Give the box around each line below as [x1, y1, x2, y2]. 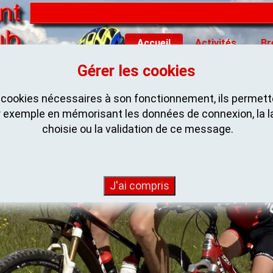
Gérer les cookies [77, 62, 196, 80]
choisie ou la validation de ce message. [41, 122, 233, 136]
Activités [195, 37, 236, 49]
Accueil [137, 37, 171, 49]
